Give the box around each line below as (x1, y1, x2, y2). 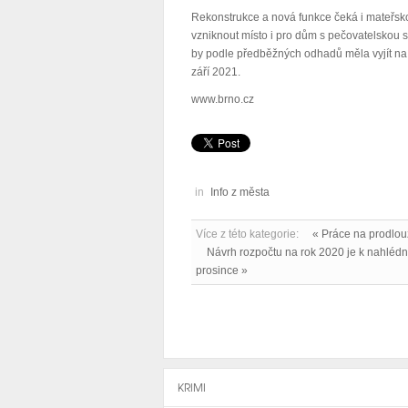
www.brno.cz (191, 93, 254, 106)
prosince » (196, 264, 248, 277)
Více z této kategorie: (196, 228, 299, 240)
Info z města (210, 186, 270, 199)
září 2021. (191, 66, 240, 78)
